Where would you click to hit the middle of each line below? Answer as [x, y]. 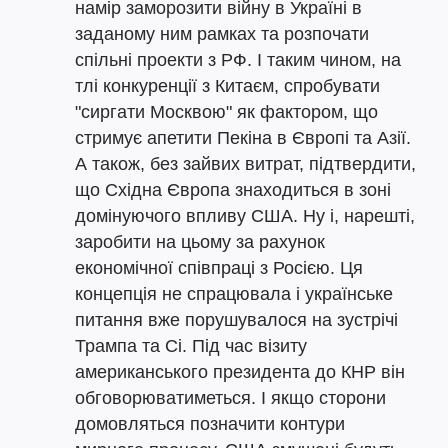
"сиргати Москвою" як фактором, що [226, 112]
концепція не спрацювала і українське [234, 294]
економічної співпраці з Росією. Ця [219, 268]
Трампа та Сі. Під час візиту [191, 346]
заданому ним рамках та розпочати [222, 34]
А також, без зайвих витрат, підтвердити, [245, 164]
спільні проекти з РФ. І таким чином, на [238, 60]
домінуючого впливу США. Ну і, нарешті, [245, 216]
